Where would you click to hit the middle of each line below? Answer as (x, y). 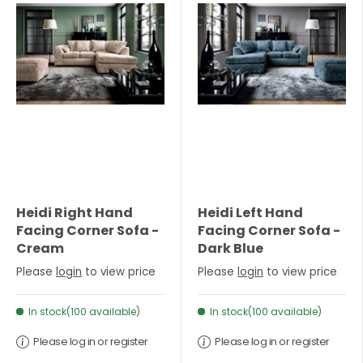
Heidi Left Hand (250, 213)
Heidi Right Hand (75, 213)
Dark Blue (231, 249)
